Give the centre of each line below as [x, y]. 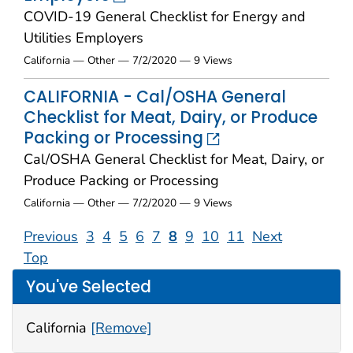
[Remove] [121, 328]
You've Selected [89, 286]
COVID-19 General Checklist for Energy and [165, 17]
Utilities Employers [84, 38]
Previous [51, 237]
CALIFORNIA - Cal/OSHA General [155, 97]
